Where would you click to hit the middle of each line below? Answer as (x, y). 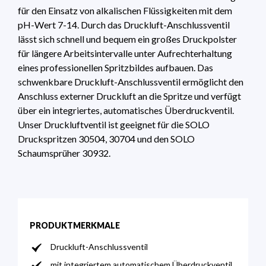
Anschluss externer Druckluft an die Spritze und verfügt (129, 96)
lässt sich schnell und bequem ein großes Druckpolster (127, 39)
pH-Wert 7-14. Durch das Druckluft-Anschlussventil (124, 25)
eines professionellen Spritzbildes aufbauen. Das (115, 68)
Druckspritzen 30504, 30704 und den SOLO (106, 139)
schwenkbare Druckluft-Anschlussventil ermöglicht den (131, 82)
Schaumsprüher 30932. (64, 153)
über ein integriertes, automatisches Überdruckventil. (126, 110)
